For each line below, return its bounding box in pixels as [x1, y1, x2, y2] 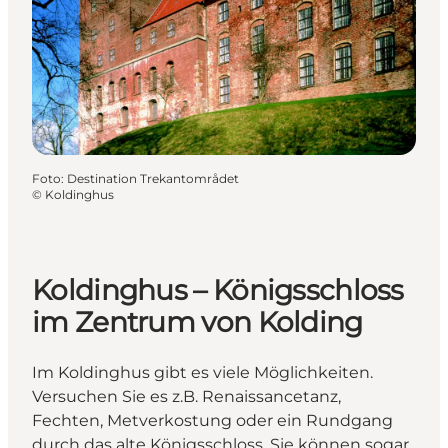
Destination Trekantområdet [67, 171, 239, 187]
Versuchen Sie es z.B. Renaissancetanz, [32, 387, 341, 407]
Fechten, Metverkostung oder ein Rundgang [32, 411, 393, 431]
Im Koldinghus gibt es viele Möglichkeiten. [32, 363, 373, 383]
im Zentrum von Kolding [32, 305, 363, 340]
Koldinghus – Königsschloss [32, 273, 404, 308]
